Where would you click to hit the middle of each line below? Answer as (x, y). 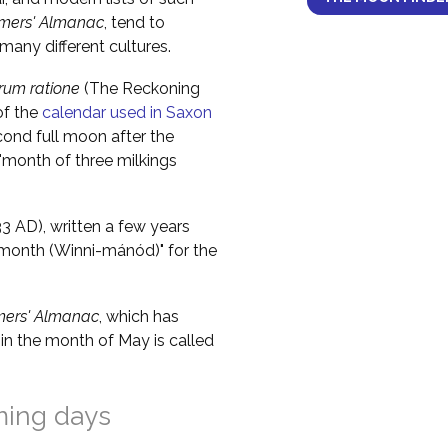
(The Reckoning (140, 88)
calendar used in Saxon (127, 112)
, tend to (134, 22)
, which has (139, 316)
